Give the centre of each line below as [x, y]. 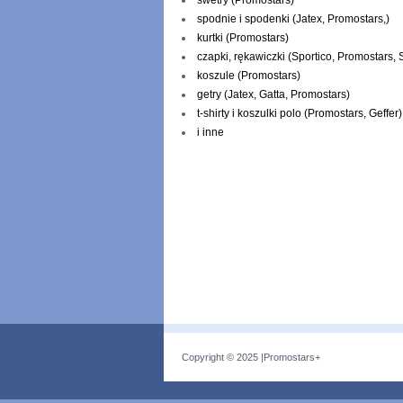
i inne [210, 132]
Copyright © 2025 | [223, 357]
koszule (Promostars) [249, 76]
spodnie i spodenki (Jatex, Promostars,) [293, 19]
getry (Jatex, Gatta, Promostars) [273, 94]
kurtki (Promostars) [243, 38]
